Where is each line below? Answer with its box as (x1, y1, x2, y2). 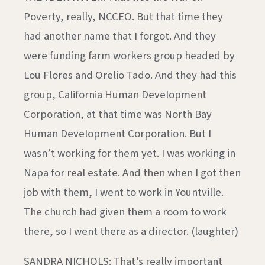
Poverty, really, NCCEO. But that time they (24, 8, 223, 24)
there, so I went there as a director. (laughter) (24, 223, 238, 239)
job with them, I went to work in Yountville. (24, 184, 224, 200)
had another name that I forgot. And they (24, 28, 216, 44)
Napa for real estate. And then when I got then (24, 164, 241, 180)
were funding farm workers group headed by (24, 47, 235, 63)
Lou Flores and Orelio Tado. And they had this (24, 67, 237, 83)
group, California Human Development (24, 86, 206, 102)
